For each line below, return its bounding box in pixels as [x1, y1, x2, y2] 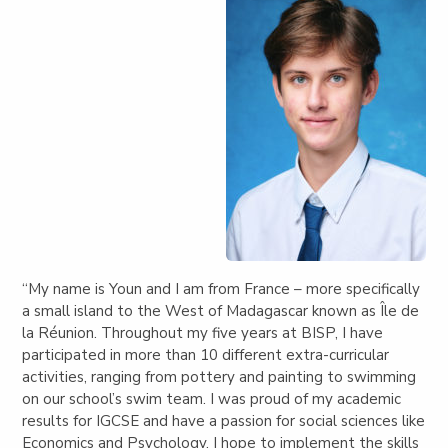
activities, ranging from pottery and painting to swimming [22, 366, 417, 387]
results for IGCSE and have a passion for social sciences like [22, 410, 426, 431]
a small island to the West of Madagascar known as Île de [22, 300, 420, 321]
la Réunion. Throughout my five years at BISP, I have [22, 322, 384, 343]
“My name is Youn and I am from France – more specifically [22, 278, 421, 299]
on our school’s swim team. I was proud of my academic [22, 388, 402, 409]
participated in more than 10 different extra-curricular [22, 344, 390, 365]
